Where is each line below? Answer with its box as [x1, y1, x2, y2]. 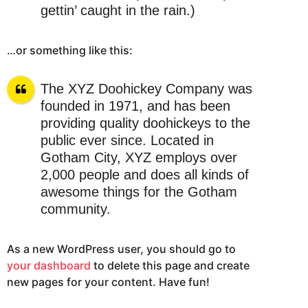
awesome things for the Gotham [40, 184, 237, 200]
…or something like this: [7, 43, 133, 57]
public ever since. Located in [40, 133, 214, 148]
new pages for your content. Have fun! [7, 274, 210, 289]
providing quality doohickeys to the [40, 115, 250, 131]
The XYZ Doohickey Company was [40, 81, 252, 97]
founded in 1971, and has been [40, 98, 230, 114]
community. [40, 201, 111, 217]
